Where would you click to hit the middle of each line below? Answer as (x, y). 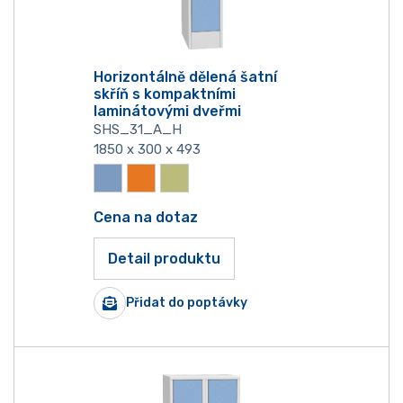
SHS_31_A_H (138, 130)
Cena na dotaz (146, 217)
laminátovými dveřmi (167, 112)
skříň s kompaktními (165, 94)
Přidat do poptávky (187, 303)
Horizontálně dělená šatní (185, 77)
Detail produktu (164, 259)
